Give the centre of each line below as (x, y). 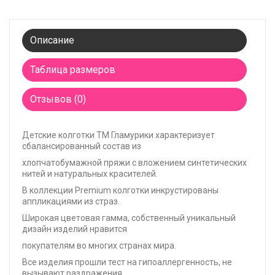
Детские (39, 135)
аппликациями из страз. (71, 202)
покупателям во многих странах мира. (99, 246)
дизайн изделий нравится (75, 229)
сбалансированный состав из (82, 146)
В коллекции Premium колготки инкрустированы (120, 191)
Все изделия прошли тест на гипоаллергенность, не (127, 262)
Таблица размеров (75, 70)
